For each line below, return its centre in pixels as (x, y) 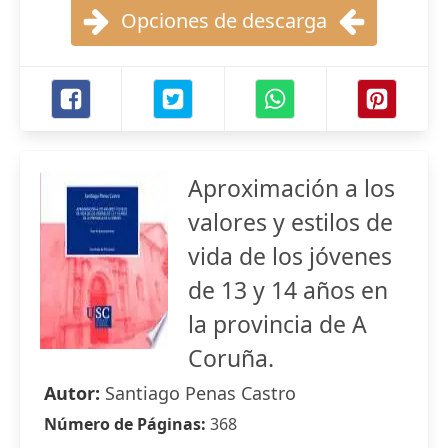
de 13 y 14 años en (288, 290)
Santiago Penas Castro (200, 393)
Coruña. (231, 358)
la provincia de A (277, 324)
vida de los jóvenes (290, 256)
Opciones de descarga (224, 20)
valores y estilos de (290, 222)
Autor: (74, 393)
